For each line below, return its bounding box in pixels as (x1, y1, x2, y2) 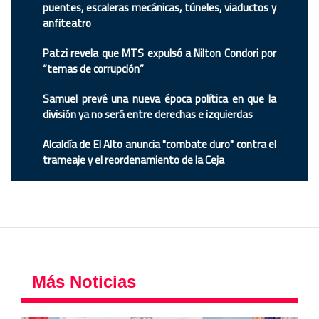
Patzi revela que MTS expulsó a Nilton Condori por (43, 42, 276, 63)
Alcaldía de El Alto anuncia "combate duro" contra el (43, 133, 276, 155)
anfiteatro (43, 12, 91, 33)
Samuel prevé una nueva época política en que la (43, 88, 276, 109)
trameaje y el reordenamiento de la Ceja (43, 149, 226, 170)
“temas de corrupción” (43, 58, 144, 79)
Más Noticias (32, 271, 136, 291)
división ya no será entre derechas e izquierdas (43, 103, 253, 125)
